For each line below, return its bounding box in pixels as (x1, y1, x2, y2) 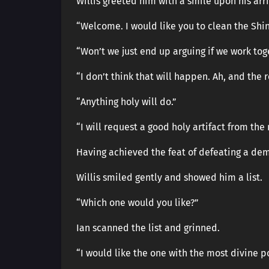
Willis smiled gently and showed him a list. (76, 172, 262, 183)
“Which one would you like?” (76, 197, 199, 208)
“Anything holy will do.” (76, 96, 177, 107)
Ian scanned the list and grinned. (76, 222, 220, 234)
